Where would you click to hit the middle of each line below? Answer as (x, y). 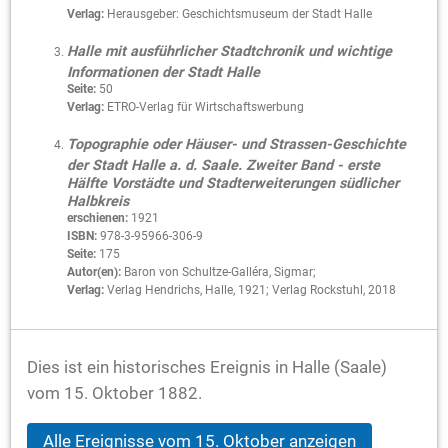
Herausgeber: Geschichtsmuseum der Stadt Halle (238, 13)
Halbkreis (98, 199)
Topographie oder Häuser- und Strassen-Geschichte (236, 144)
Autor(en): (94, 271)
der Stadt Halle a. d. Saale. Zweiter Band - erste (223, 163)
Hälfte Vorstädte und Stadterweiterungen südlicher (233, 181)
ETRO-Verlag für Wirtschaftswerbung (204, 106)
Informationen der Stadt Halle (163, 70)
